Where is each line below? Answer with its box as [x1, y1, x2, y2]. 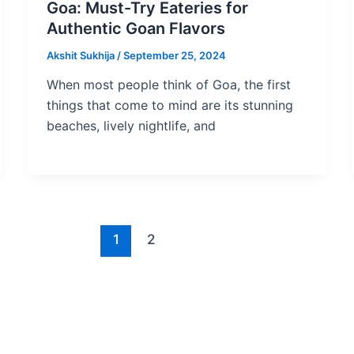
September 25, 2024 [122, 48, 226, 62]
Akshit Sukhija [46, 48, 117, 62]
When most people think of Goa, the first [46, 77, 291, 93]
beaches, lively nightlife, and [46, 118, 216, 134]
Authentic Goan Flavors [46, 18, 225, 38]
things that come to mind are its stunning [46, 97, 293, 114]
